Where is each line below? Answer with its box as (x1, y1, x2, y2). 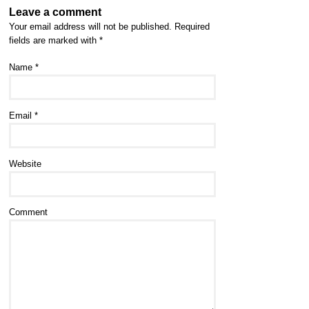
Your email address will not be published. (8, 21, 172, 32)
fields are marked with (8, 35, 99, 46)
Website (8, 159, 41, 170)
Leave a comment (8, 5, 101, 18)
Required (171, 21, 210, 32)
